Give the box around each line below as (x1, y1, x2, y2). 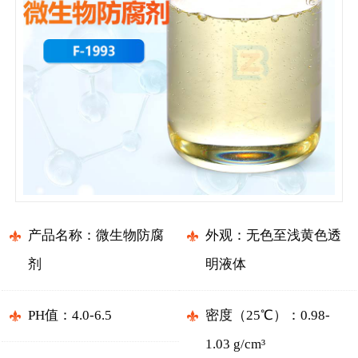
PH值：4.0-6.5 (27, 308, 112, 324)
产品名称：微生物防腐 (27, 228, 164, 244)
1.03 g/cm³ (205, 336, 265, 352)
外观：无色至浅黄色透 (205, 228, 341, 244)
